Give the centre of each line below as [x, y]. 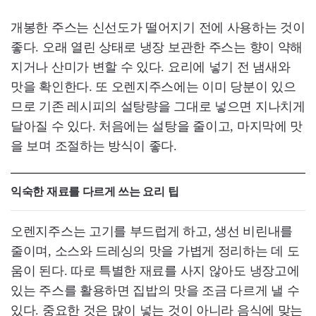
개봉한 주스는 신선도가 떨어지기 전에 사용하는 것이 [158, 27]
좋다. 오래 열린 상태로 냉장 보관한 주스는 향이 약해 [157, 47]
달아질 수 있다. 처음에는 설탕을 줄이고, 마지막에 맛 [157, 126]
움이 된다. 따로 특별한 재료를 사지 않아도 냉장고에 [155, 271]
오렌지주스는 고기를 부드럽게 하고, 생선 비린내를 [152, 231]
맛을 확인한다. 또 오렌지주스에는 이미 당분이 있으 [153, 86]
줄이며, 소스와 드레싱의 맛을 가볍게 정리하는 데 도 [155, 251]
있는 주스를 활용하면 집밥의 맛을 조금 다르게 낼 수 [155, 290]
